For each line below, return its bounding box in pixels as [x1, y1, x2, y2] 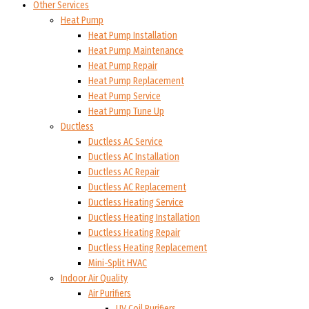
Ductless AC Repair [88, 166, 159, 179]
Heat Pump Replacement [88, 75, 184, 88]
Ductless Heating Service [88, 197, 183, 209]
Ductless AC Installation [88, 151, 179, 163]
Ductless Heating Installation [88, 212, 200, 224]
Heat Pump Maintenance [88, 45, 183, 57]
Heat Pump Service [88, 90, 161, 103]
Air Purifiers [88, 288, 131, 300]
